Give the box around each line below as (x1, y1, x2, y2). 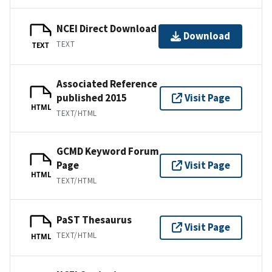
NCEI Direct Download (56, 22, 157, 36)
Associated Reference (56, 76, 157, 90)
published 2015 (56, 90, 127, 104)
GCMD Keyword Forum (56, 144, 159, 158)
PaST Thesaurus (56, 213, 132, 227)
